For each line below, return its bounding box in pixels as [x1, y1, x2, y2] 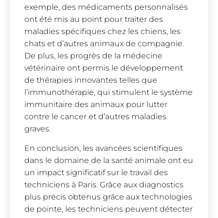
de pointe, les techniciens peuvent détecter [24, 204, 193, 214]
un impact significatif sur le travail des [24, 167, 168, 177]
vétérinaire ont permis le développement [24, 63, 183, 73]
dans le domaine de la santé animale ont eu [24, 155, 193, 165]
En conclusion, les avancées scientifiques [24, 143, 182, 153]
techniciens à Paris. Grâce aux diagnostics [24, 180, 183, 189]
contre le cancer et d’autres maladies [24, 112, 166, 122]
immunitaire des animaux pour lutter [24, 100, 167, 109]
